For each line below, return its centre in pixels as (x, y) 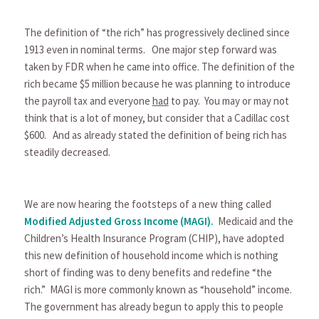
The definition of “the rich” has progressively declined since (157, 32)
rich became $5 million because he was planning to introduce (157, 83)
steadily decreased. (67, 152)
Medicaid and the (255, 221)
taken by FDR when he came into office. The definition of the (159, 66)
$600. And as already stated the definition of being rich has (155, 135)
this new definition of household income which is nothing (151, 256)
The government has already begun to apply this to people (153, 307)
